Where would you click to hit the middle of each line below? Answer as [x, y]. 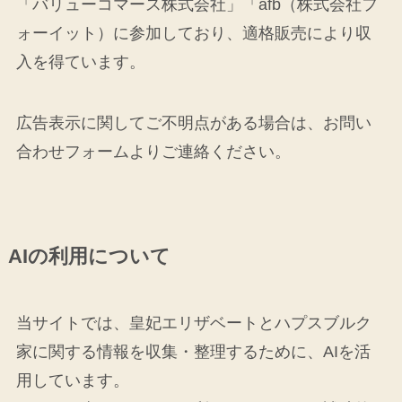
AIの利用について [89, 257]
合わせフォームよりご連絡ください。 [153, 152]
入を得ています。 [80, 62]
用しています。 [72, 381]
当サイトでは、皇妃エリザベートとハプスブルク [193, 323]
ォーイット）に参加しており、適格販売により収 [193, 34]
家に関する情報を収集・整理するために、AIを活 [193, 352]
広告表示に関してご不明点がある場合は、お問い [193, 123]
